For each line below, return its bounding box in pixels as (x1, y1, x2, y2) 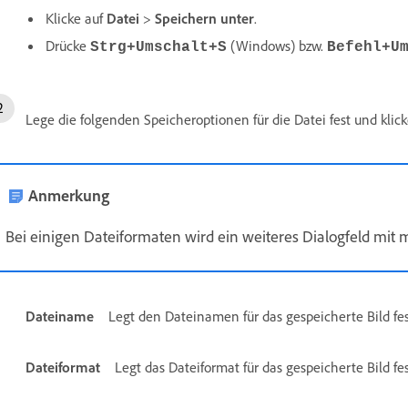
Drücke (46, 36, 90, 55)
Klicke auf (46, 8, 107, 27)
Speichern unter (155, 8, 254, 27)
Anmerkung (28, 184, 109, 205)
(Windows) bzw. (227, 36, 327, 55)
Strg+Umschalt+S (90, 38, 227, 56)
